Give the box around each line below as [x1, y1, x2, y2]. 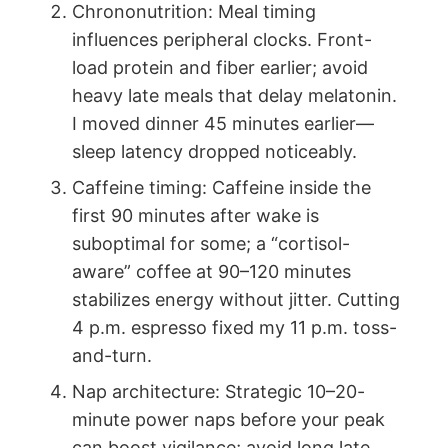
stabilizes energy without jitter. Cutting [72, 289, 400, 310]
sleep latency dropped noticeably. [72, 141, 357, 162]
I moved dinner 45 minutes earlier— [72, 113, 374, 134]
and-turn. [72, 345, 152, 366]
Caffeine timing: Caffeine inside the [72, 177, 371, 198]
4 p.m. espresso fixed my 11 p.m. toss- [72, 317, 397, 338]
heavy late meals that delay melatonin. [72, 85, 397, 106]
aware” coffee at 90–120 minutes [72, 261, 351, 282]
